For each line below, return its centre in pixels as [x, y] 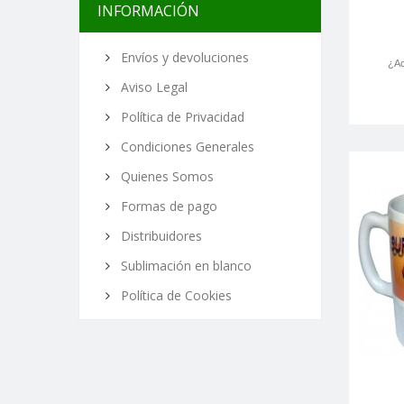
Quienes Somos [165, 176]
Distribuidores [160, 236]
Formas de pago [167, 206]
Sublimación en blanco [184, 266]
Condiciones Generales [186, 147]
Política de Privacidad [181, 117]
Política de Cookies [174, 295]
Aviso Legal [152, 87]
